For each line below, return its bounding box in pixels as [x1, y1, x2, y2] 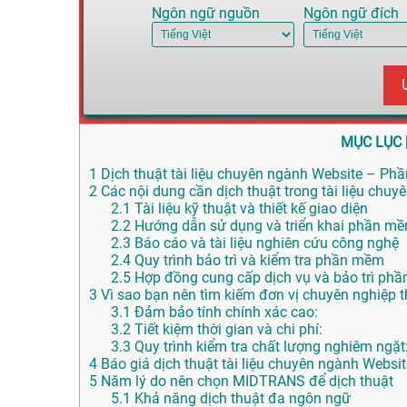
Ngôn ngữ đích [303, 5, 399, 23]
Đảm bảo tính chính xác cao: [131, 303, 318, 322]
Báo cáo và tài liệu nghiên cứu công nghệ [131, 234, 399, 253]
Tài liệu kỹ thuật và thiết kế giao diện [131, 200, 368, 218]
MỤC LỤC [340, 134, 402, 152]
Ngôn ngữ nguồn [152, 5, 260, 23]
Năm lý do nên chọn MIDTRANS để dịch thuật [97, 372, 393, 391]
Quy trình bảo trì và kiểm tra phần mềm [131, 252, 384, 270]
